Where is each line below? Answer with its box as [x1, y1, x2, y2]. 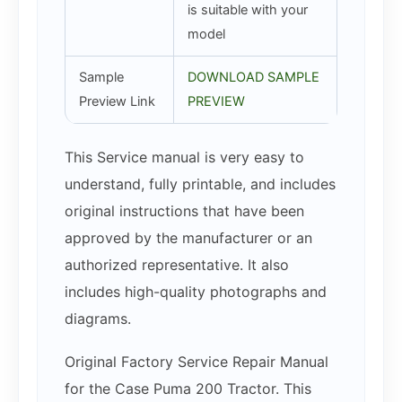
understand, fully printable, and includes [65, 174, 336, 193]
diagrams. [65, 309, 131, 328]
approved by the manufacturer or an [65, 228, 312, 247]
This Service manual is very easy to [65, 147, 304, 166]
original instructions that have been [65, 201, 304, 220]
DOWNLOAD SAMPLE [187, 68, 319, 85]
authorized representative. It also [65, 255, 289, 274]
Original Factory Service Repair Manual [65, 352, 328, 371]
